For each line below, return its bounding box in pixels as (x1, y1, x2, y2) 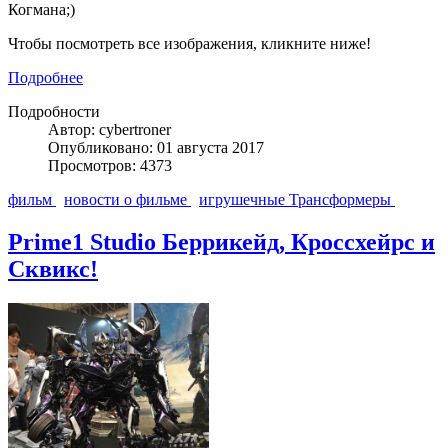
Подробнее (8, 69, 83, 87)
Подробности (8, 103, 100, 121)
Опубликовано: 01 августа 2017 (48, 139, 264, 157)
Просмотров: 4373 (48, 157, 172, 175)
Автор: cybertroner (48, 121, 171, 139)
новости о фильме (64, 191, 191, 209)
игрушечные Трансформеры (199, 191, 395, 209)
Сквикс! (8, 256, 98, 283)
